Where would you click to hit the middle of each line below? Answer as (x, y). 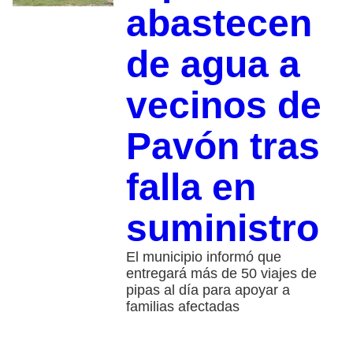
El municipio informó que (203, 256)
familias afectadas (182, 306)
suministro (222, 228)
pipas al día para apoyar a (208, 290)
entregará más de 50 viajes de (221, 273)
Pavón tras (223, 146)
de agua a (213, 64)
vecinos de (223, 105)
